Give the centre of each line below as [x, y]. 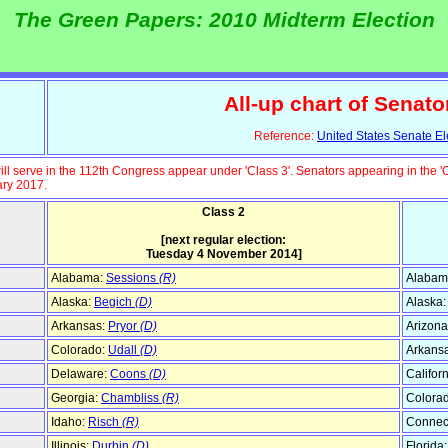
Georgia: [76, 398]
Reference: [285, 136]
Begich [114, 302]
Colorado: [79, 350]
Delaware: [80, 374]
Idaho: [69, 422]
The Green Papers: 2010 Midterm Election [224, 20]
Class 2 [223, 212]
